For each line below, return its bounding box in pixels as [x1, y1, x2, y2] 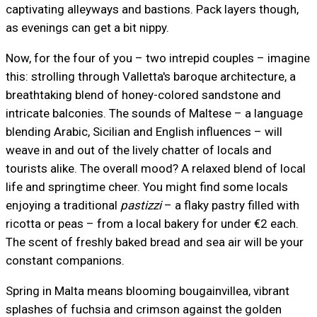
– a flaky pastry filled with [161, 197, 299, 212]
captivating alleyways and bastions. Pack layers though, [5, 1, 299, 16]
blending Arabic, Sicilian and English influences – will [5, 124, 282, 139]
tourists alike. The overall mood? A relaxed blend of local [5, 161, 306, 175]
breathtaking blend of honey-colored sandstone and [5, 87, 281, 102]
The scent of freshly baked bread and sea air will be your [5, 234, 304, 249]
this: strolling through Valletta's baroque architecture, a [5, 69, 296, 83]
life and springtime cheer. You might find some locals [5, 179, 288, 194]
